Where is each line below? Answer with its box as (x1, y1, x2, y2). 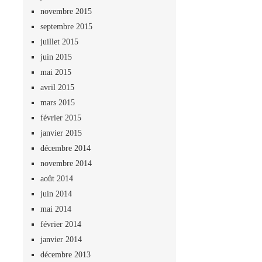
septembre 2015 (40, 22, 92, 30)
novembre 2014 (40, 159, 92, 167)
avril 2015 (40, 83, 74, 91)
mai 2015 (40, 68, 71, 76)
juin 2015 (40, 53, 72, 61)
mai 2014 (40, 205, 71, 213)
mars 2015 (40, 98, 75, 106)
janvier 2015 (40, 129, 82, 137)
